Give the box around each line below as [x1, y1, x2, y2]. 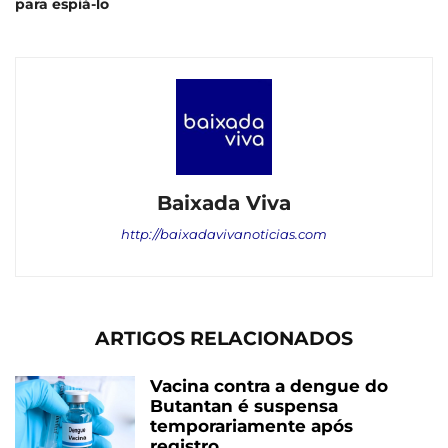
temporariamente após [150, 416, 353, 437]
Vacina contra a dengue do [150, 376, 388, 397]
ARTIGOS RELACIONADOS [95, 327, 353, 351]
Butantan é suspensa [150, 396, 338, 417]
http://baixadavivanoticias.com [121, 226, 327, 243]
